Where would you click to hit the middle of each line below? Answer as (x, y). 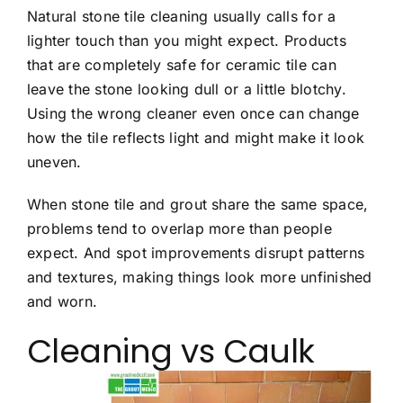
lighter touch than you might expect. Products (187, 40)
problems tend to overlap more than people (179, 228)
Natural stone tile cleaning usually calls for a (182, 16)
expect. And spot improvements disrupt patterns (196, 252)
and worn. (63, 301)
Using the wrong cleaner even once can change (193, 113)
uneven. (54, 161)
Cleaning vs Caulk (171, 351)
